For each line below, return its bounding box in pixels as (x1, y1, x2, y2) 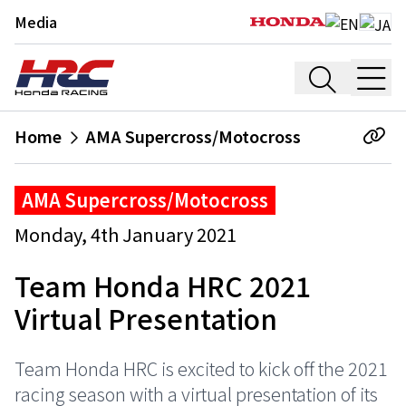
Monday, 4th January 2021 (14, 221, 237, 247)
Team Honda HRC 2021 (14, 266, 311, 305)
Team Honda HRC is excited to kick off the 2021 (14, 355, 388, 382)
